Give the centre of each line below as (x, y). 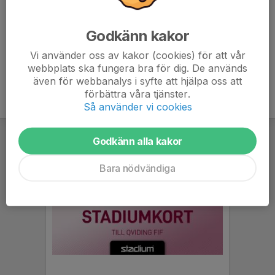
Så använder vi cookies (137, 107)
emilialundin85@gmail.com (98, 47)
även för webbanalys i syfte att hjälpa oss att (137, 81)
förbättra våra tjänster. (137, 94)
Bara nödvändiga (137, 168)
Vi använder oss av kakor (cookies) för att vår (137, 55)
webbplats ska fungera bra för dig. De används (137, 68)
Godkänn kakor (137, 36)
